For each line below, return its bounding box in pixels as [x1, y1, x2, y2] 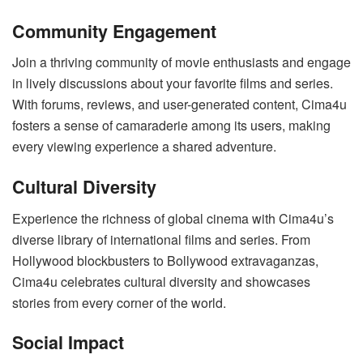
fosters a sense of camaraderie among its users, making [12, 116, 331, 135]
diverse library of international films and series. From [12, 229, 310, 249]
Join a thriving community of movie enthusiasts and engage [12, 53, 351, 72]
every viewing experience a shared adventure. [12, 137, 276, 156]
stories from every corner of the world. [12, 293, 226, 312]
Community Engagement [12, 18, 216, 44]
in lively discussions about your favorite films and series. [12, 74, 333, 93]
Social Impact [12, 330, 124, 356]
